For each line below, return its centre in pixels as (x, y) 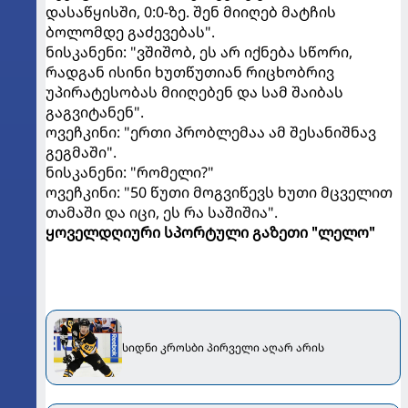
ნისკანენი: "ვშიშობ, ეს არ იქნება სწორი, (199, 52)
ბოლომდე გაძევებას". (130, 32)
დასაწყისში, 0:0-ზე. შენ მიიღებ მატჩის (191, 12)
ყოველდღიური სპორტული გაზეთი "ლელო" (210, 233)
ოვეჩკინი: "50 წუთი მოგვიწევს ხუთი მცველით (219, 193)
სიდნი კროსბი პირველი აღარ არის (223, 348)
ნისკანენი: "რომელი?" (130, 173)
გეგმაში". (81, 153)
